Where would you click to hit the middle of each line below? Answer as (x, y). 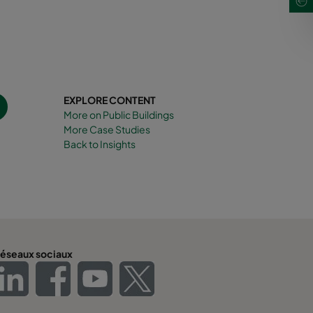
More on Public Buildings (118, 114)
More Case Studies (107, 129)
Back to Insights (99, 144)
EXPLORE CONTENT (109, 100)
